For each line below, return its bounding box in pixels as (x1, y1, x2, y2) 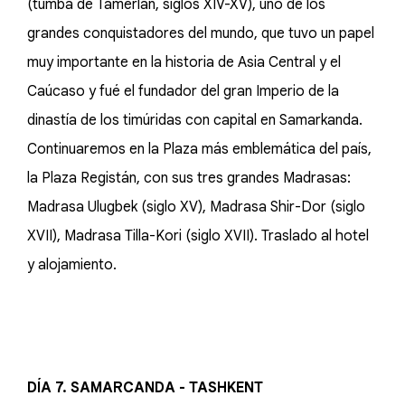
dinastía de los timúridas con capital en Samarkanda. (27, 111, 363, 129)
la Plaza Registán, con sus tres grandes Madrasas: (27, 169, 351, 187)
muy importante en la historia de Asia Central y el (27, 53, 341, 71)
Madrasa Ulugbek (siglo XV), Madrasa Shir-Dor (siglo (27, 198, 365, 216)
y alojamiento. (27, 256, 117, 274)
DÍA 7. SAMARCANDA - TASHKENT (27, 379, 263, 397)
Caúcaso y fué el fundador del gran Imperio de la (27, 82, 339, 100)
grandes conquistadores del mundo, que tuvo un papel (27, 24, 374, 42)
